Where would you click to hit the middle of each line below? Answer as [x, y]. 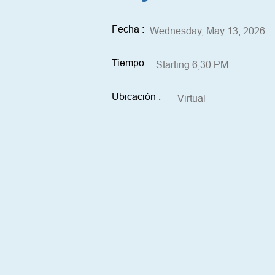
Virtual [192, 98]
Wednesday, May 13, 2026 [207, 31]
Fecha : [128, 29]
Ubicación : [136, 96]
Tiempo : [130, 63]
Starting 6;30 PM [192, 64]
